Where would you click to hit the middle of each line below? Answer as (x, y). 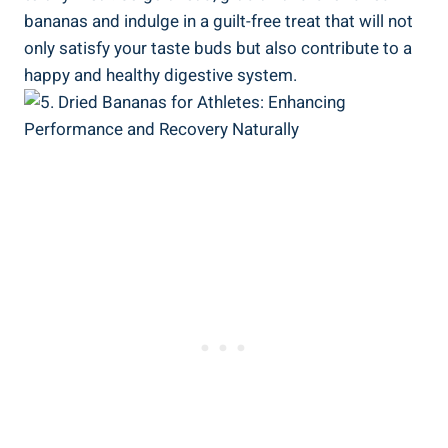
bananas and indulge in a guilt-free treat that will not (218, 21)
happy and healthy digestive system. (160, 75)
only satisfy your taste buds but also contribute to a (218, 48)
